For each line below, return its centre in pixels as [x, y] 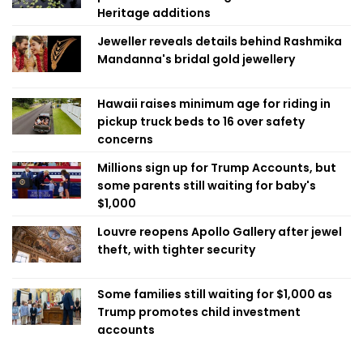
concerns [125, 139]
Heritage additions [154, 13]
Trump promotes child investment [199, 312]
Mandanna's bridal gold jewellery [196, 59]
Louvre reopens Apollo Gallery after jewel [220, 232]
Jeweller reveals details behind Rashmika [220, 41]
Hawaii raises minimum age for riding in [214, 104]
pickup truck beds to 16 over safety [201, 122]
